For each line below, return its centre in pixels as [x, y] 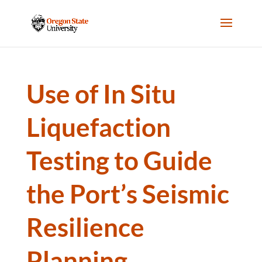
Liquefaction [98, 127]
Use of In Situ [101, 94]
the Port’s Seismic [127, 194]
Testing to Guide [119, 160]
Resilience [85, 227]
